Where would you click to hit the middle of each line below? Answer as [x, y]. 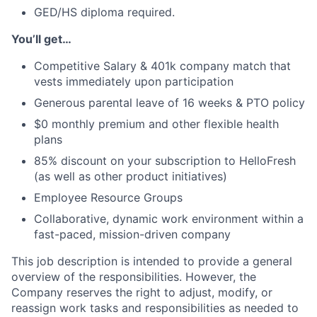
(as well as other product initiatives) [131, 176]
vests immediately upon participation [134, 81]
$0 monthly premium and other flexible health [156, 124]
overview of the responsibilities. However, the [134, 277]
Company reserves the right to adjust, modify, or [142, 292]
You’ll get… [41, 39]
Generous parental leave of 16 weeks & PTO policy [169, 103]
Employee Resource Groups [108, 197]
